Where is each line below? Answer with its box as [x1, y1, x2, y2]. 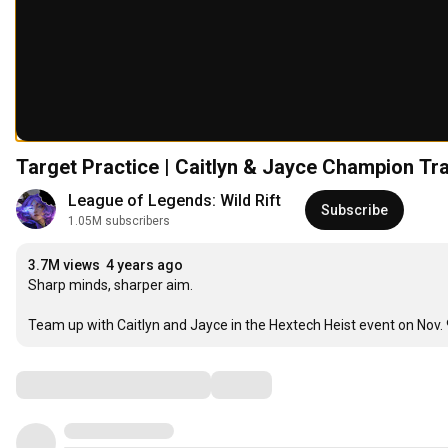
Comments [15, 372, 115, 397]
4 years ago [106, 257, 183, 274]
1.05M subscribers [68, 214, 170, 229]
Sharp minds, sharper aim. [28, 277, 193, 294]
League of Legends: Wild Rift [68, 191, 281, 211]
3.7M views [28, 257, 100, 274]
